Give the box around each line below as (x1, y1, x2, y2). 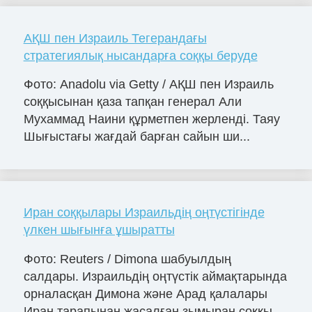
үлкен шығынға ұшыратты (23, 223, 175, 237)
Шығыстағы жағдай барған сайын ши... (23, 130, 250, 144)
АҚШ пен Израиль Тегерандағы (23, 31, 207, 45)
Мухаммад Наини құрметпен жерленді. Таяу (23, 112, 280, 127)
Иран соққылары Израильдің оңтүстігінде (23, 205, 265, 220)
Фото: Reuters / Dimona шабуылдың (23, 252, 231, 267)
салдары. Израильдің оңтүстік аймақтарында (23, 270, 287, 284)
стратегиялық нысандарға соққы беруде (23, 48, 258, 63)
